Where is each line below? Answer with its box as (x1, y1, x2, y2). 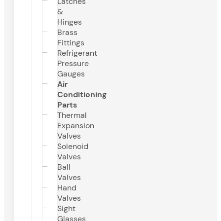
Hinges (57, 17, 82, 27)
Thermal (57, 110, 87, 120)
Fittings (57, 37, 84, 48)
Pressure (57, 58, 89, 69)
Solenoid (57, 141, 88, 151)
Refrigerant (57, 48, 97, 58)
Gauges (57, 69, 85, 79)
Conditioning (57, 89, 107, 100)
